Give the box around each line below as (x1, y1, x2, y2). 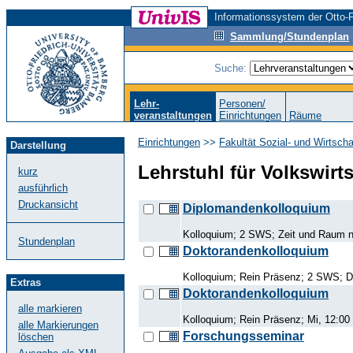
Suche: (214, 62, 250, 74)
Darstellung (10, 139, 66, 151)
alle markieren (18, 303, 82, 314)
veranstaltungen (134, 110, 212, 121)
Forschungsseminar (183, 329, 304, 343)
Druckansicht (18, 199, 78, 210)
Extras (10, 277, 41, 288)
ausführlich (18, 182, 68, 194)
